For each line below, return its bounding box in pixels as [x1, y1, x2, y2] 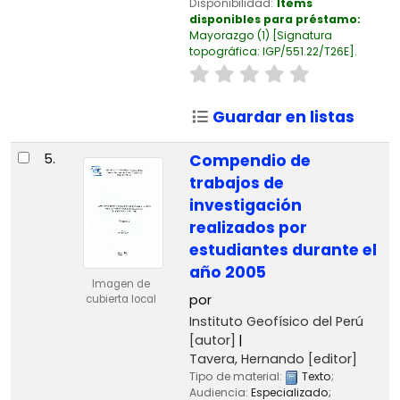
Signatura [276, 27, 332, 43]
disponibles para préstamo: [188, 11, 361, 27]
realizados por [188, 217, 307, 239]
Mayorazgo [188, 27, 254, 43]
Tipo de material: [188, 369, 285, 385]
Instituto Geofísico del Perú [188, 312, 363, 331]
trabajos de [188, 172, 284, 195]
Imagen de [91, 276, 150, 291]
